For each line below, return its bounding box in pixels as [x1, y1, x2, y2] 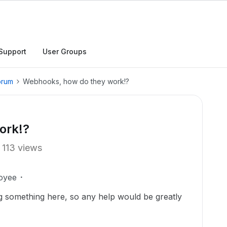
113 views [2, 142, 42, 153]
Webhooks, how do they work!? [23, 77, 129, 86]
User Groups [43, 47, 87, 56]
